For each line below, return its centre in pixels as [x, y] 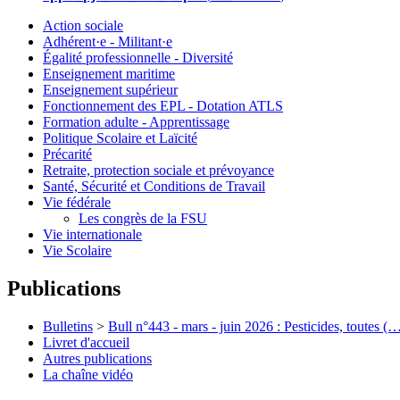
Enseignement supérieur [110, 90]
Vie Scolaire [77, 251]
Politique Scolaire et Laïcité [120, 138]
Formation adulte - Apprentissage [136, 122]
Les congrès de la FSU [143, 219]
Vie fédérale [77, 203]
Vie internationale [92, 235]
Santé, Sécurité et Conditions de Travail [154, 187]
